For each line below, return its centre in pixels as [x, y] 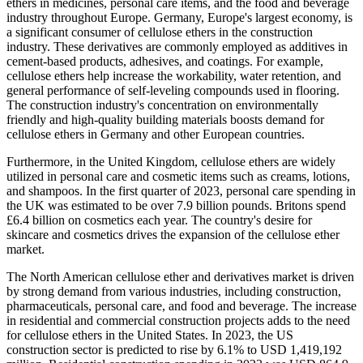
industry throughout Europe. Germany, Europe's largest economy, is [179, 17]
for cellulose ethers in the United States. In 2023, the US [150, 335]
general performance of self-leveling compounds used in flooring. [173, 90]
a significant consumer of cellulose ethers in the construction [160, 32]
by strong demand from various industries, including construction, [174, 291]
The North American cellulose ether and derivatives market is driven [180, 276]
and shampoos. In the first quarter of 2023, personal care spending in [181, 190]
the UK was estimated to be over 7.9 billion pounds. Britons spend [176, 205]
